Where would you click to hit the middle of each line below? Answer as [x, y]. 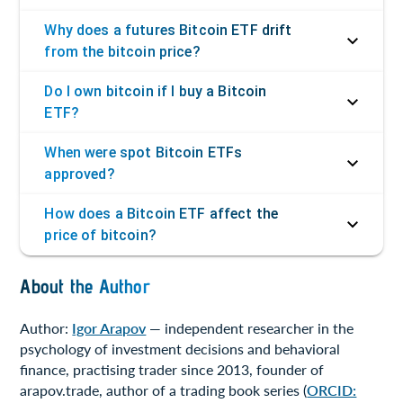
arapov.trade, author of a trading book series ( [164, 390]
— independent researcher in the [250, 327]
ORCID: [332, 390]
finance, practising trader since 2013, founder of [172, 369]
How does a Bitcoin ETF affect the [161, 214]
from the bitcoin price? [122, 52]
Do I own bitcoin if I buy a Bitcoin [156, 92]
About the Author [85, 287]
